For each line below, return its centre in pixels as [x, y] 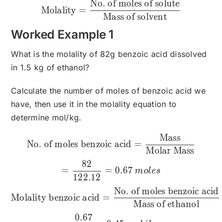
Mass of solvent [135, 17]
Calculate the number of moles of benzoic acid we [108, 90]
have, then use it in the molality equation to [94, 104]
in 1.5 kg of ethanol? [50, 67]
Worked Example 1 [62, 34]
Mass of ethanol [166, 204]
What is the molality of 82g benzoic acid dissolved [109, 54]
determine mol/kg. [46, 117]
